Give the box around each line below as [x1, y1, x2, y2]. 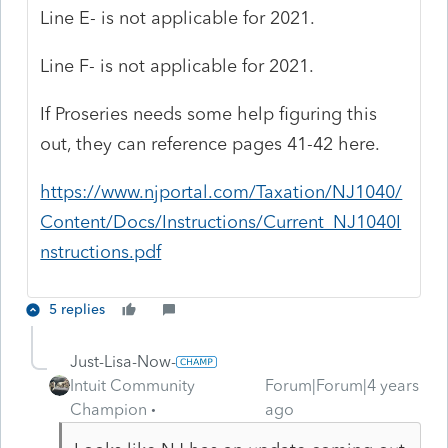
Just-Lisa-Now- [70, 351, 176, 371]
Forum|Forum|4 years [264, 375, 419, 395]
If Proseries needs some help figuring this [40, 102, 378, 125]
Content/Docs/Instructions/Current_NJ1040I [40, 210, 402, 233]
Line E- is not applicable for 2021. [40, 6, 316, 29]
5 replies [49, 300, 105, 318]
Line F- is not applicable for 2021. [40, 54, 315, 77]
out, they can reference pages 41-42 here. [40, 132, 381, 155]
